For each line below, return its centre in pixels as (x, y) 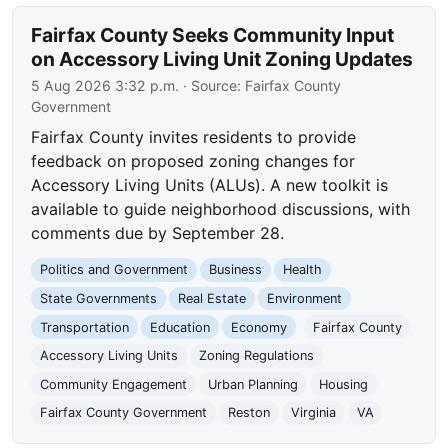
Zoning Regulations (256, 356)
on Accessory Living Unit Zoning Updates (222, 59)
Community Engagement (114, 384)
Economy (258, 327)
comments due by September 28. (158, 233)
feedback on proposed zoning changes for (193, 161)
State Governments (99, 298)
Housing (343, 384)
